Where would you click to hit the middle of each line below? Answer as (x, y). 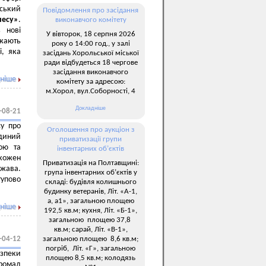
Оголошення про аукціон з (91, 130)
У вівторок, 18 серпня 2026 (91, 34)
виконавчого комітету (91, 20)
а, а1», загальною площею (91, 201)
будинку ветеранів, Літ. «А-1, (91, 191)
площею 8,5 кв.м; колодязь (91, 258)
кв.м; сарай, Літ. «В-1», (91, 229)
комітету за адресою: (91, 81)
